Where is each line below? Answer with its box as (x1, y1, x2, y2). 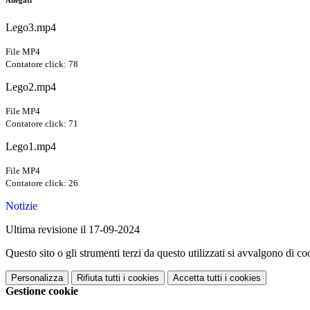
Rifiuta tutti (77, 273, 120, 284)
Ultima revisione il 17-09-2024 (6, 224, 140, 236)
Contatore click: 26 (6, 178, 78, 189)
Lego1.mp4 (6, 140, 56, 153)
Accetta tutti (173, 273, 222, 284)
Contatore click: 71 (6, 118, 78, 129)
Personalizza (11, 273, 63, 284)
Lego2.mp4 (6, 81, 56, 93)
